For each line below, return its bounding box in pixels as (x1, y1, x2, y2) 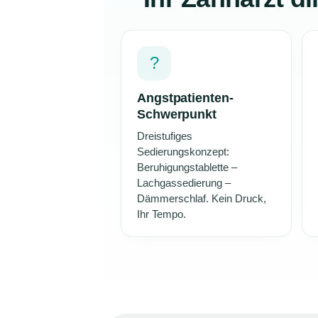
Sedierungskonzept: (137, 146, 229, 158)
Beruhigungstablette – (137, 161, 237, 173)
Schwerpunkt (137, 106, 217, 121)
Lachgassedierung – (137, 177, 231, 189)
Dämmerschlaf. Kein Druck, (137, 192, 266, 204)
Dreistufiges (137, 130, 192, 142)
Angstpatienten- (137, 90, 234, 105)
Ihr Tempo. (137, 208, 186, 220)
